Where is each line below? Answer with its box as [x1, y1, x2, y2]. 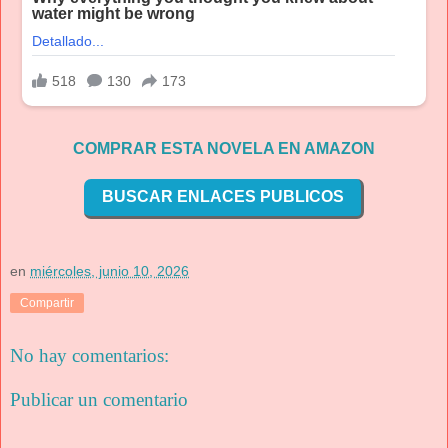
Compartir [20, 296, 74, 311]
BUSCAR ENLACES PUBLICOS [101, 188, 344, 206]
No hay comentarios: [10, 345, 169, 367]
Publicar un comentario [10, 388, 188, 410]
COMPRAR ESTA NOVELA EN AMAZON [73, 139, 375, 157]
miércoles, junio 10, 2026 [30, 263, 189, 280]
